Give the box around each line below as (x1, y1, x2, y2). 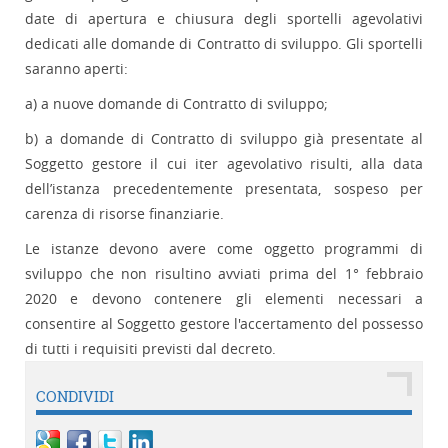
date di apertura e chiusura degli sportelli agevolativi (25, 9, 423, 29)
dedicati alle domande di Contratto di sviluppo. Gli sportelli (25, 34, 423, 54)
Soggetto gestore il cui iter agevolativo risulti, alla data (25, 154, 423, 174)
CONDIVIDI (36, 386, 114, 408)
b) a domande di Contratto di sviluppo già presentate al (25, 129, 423, 149)
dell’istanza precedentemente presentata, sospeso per (25, 179, 423, 199)
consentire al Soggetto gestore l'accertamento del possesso (25, 314, 423, 334)
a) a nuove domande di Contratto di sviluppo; (25, 94, 328, 114)
